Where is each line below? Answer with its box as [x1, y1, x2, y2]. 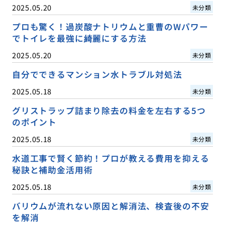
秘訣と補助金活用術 [12, 163, 93, 176]
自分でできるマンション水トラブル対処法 [12, 68, 182, 80]
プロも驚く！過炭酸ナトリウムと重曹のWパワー [12, 20, 208, 33]
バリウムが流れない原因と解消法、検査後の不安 [12, 199, 209, 212]
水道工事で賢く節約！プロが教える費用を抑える [12, 152, 209, 164]
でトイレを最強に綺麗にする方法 [12, 32, 147, 44]
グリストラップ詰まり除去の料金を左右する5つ [12, 104, 206, 117]
